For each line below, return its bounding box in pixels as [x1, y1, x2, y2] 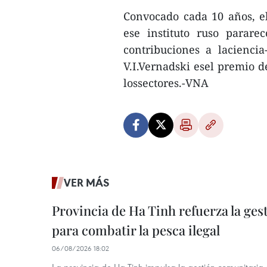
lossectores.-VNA [123, 76, 209, 90]
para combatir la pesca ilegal [52, 221, 220, 239]
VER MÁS [64, 175, 110, 190]
